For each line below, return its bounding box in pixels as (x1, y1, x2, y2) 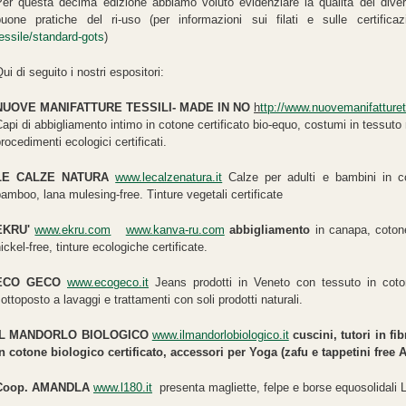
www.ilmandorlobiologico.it (151, 327, 289, 342)
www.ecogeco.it (67, 275, 149, 289)
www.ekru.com (34, 222, 111, 237)
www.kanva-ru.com (125, 222, 225, 237)
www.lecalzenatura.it (115, 169, 223, 184)
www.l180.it (93, 380, 152, 394)
